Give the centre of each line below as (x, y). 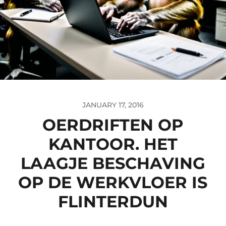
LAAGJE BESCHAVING (113, 163)
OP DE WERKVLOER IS (113, 182)
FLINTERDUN (113, 202)
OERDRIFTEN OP (113, 125)
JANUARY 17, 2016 (113, 105)
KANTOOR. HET (113, 144)
